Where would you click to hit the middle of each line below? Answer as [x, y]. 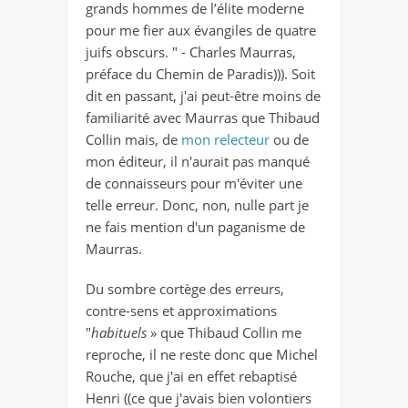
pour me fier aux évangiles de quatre [201, 31]
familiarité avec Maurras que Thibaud [203, 118]
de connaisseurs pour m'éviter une [194, 184]
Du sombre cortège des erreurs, [185, 289]
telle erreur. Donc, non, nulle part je [197, 205]
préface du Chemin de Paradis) [181, 74]
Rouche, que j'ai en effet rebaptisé [191, 377]
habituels [121, 333]
